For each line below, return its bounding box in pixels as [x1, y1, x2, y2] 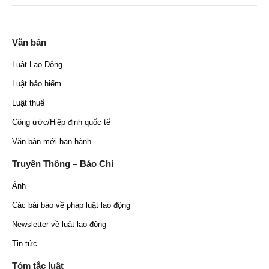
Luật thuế [12, 98, 44, 108]
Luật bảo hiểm [12, 79, 61, 89]
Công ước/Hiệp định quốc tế [12, 118, 110, 127]
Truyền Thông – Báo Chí [12, 159, 113, 169]
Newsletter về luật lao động [12, 220, 106, 229]
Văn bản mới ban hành [12, 137, 91, 147]
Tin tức [12, 239, 37, 249]
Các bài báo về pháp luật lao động [12, 201, 130, 210]
